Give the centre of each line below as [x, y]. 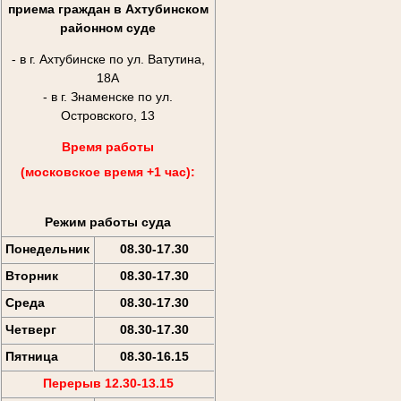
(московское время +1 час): [108, 172]
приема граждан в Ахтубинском [108, 9]
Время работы [108, 147]
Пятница [31, 357]
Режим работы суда [108, 222]
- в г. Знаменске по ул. [108, 97]
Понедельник [47, 249]
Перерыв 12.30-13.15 [108, 384]
